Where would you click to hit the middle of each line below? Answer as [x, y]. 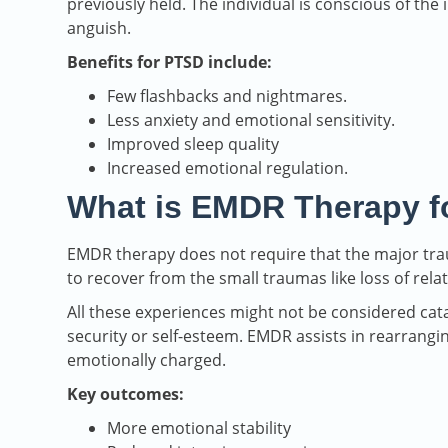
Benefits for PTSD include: [169, 62]
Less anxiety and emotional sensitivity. [251, 120]
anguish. [99, 28]
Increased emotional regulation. [227, 168]
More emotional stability [199, 428]
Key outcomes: [125, 394]
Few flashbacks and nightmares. [227, 96]
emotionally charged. [146, 360]
